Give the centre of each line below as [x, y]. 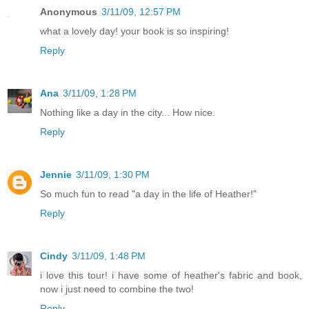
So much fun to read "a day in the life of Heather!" [148, 194]
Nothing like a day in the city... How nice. [128, 113]
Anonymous [69, 12]
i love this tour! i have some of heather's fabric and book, [171, 276]
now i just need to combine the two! [117, 289]
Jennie [56, 175]
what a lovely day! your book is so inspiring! [134, 31]
